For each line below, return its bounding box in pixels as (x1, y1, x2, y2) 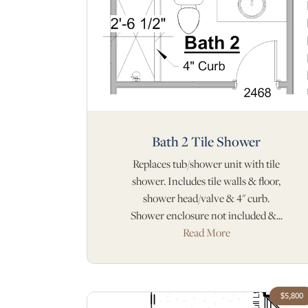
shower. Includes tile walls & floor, (132, 174, 280, 188)
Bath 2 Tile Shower (152, 132, 261, 151)
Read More (182, 225, 230, 240)
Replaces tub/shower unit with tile (133, 157, 280, 171)
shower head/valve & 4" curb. (143, 191, 269, 206)
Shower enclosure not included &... (130, 208, 283, 223)
